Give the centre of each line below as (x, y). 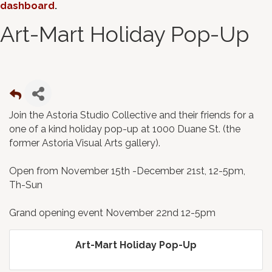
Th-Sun (26, 185)
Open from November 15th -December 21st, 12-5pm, (127, 171)
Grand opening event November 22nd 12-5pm (112, 213)
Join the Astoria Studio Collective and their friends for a (131, 115)
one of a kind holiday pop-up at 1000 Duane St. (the (125, 129)
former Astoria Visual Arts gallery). (85, 143)
